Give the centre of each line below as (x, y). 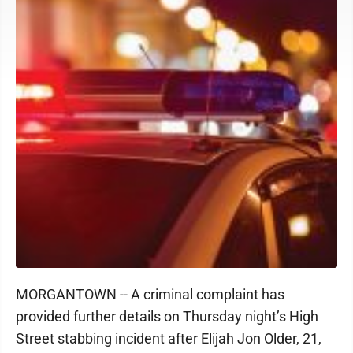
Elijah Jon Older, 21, (261, 338)
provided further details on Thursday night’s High (167, 316)
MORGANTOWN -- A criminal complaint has (150, 294)
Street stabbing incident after (108, 338)
